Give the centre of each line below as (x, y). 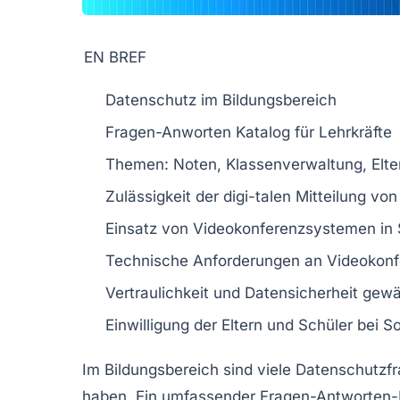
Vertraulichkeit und (175, 292)
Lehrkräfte (355, 132)
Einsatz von (149, 228)
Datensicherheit (301, 292)
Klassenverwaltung (294, 164)
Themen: (139, 164)
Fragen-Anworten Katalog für (212, 132)
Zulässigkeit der (164, 196)
